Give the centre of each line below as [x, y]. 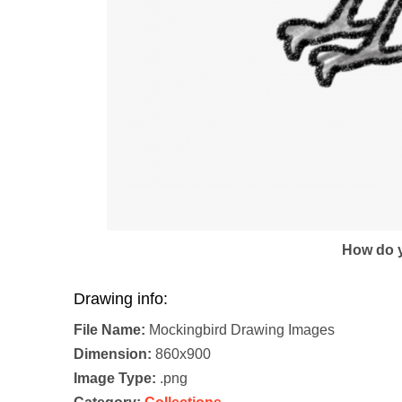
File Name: [109, 329]
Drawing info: [121, 298]
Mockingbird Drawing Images [240, 329]
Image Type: [115, 378]
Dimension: [113, 354]
